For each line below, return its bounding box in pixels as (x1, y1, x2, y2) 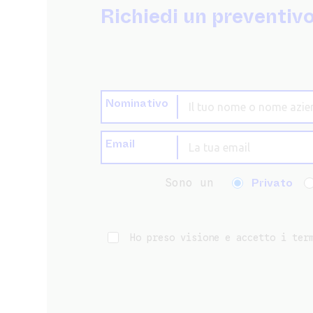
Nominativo (105, 94, 169, 111)
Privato (252, 174, 293, 191)
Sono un (165, 175, 214, 190)
